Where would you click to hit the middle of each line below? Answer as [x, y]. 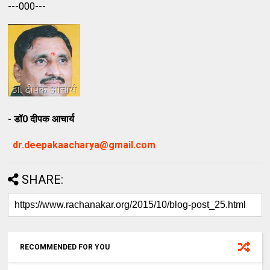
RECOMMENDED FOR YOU [65, 247]
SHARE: [43, 179]
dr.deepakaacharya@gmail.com [84, 145]
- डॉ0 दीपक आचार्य [41, 119]
